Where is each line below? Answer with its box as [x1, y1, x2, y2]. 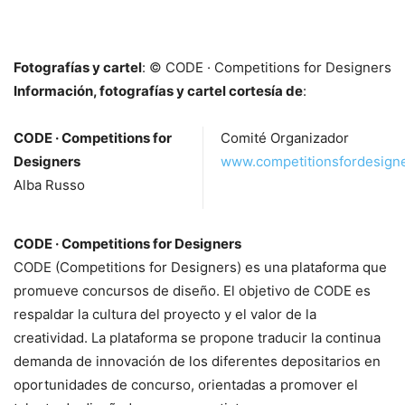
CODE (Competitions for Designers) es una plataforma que [14, 259, 387, 277]
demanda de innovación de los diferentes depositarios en [14, 353, 381, 371]
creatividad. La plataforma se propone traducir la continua [14, 329, 381, 347]
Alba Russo [14, 176, 85, 194]
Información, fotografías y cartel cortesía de [14, 82, 303, 100]
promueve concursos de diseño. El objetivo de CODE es [14, 282, 371, 300]
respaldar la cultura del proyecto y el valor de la [14, 306, 316, 324]
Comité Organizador [221, 129, 349, 147]
